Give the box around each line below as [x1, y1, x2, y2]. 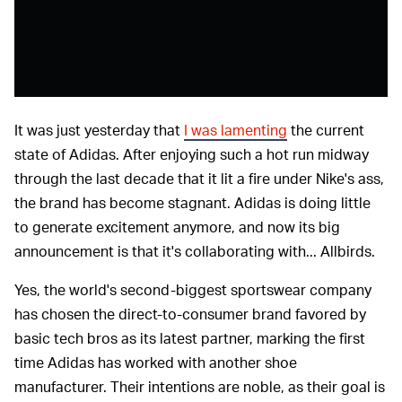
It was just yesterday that [14, 120, 184, 140]
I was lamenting [184, 120, 287, 140]
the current [287, 120, 364, 140]
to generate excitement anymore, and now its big [14, 217, 340, 237]
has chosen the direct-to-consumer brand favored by [14, 304, 366, 324]
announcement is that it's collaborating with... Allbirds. [14, 241, 375, 261]
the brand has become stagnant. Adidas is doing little [14, 193, 371, 213]
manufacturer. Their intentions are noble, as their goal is [14, 377, 385, 397]
